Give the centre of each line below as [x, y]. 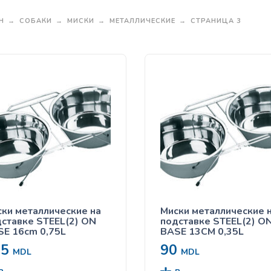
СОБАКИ [35, 21]
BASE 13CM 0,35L [202, 231]
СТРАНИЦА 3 [216, 21]
